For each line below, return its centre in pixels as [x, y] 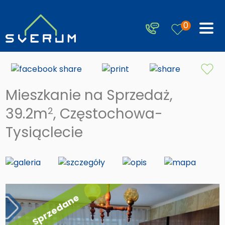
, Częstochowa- [108, 114]
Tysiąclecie [44, 132]
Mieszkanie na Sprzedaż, [89, 95]
